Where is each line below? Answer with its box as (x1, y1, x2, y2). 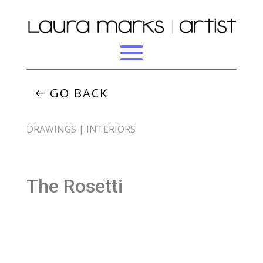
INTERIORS (86, 122, 136, 136)
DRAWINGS (26, 122, 76, 136)
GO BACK (49, 85, 108, 101)
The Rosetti (26, 174, 123, 197)
